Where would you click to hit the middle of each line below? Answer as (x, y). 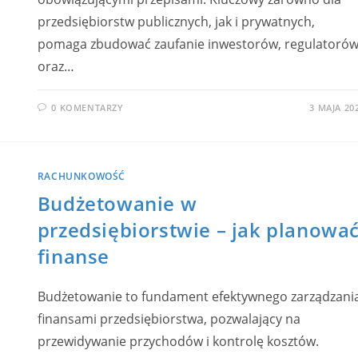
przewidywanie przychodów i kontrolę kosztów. (178, 341)
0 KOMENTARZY (88, 107)
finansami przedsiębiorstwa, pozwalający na (169, 318)
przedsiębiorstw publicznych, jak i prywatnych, (176, 21)
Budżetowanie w (117, 203)
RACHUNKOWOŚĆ (82, 176)
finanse (74, 256)
